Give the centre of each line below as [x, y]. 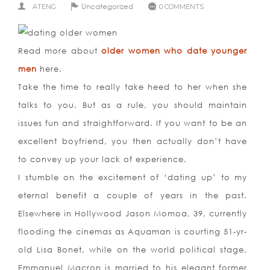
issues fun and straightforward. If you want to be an [133, 123]
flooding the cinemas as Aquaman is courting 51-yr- [133, 232]
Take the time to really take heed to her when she [133, 87]
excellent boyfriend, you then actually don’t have [133, 141]
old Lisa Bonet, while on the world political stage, [133, 250]
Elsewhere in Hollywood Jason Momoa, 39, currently [133, 214]
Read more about [60, 51]
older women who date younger [174, 51]
